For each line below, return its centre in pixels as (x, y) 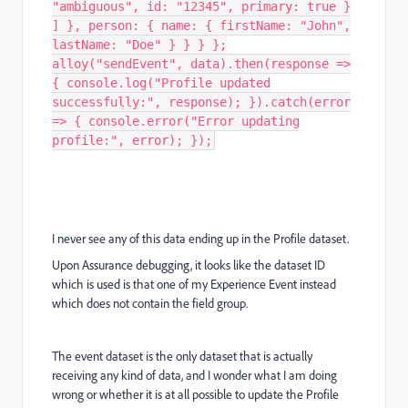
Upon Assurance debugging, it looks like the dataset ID (189, 265)
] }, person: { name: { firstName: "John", (201, 26)
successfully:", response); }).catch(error (201, 102)
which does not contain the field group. (150, 304)
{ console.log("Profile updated (161, 83)
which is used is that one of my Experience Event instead (194, 285)
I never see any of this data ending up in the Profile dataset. (200, 239)
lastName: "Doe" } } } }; (139, 45)
